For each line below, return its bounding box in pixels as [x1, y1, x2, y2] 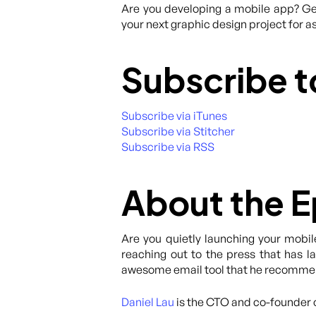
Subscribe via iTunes [121, 109, 227, 123]
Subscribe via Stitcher [121, 124, 235, 138]
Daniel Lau [121, 295, 174, 309]
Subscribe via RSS [121, 140, 214, 154]
